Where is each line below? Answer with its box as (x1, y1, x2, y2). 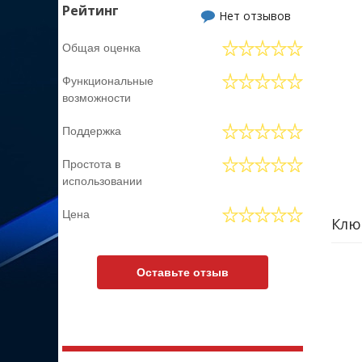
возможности (62, 91, 131, 104)
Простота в (62, 158, 120, 170)
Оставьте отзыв (136, 266, 229, 279)
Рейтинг (62, 2, 119, 19)
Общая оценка (62, 41, 141, 54)
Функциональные (62, 74, 154, 87)
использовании (62, 175, 142, 187)
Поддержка (62, 124, 121, 137)
